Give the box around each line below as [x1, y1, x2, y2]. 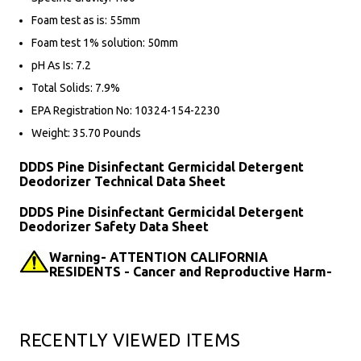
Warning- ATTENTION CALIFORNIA [49, 250, 268, 265]
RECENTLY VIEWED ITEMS [19, 330, 241, 351]
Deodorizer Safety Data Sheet [19, 219, 209, 234]
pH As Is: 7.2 [31, 59, 91, 73]
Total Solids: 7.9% [31, 81, 120, 95]
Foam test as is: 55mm [31, 14, 140, 27]
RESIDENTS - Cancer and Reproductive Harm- [49, 264, 332, 280]
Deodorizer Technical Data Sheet [19, 174, 226, 189]
